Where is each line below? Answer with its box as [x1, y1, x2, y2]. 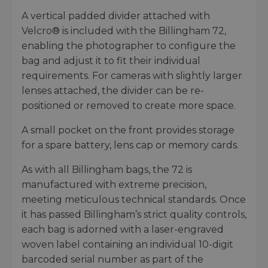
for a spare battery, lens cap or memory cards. [22, 139, 239, 151]
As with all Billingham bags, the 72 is [22, 164, 192, 176]
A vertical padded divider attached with [22, 10, 210, 22]
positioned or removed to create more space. [22, 100, 236, 112]
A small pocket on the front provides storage [22, 124, 234, 136]
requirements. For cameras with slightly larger [22, 70, 242, 82]
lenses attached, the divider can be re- [22, 85, 204, 97]
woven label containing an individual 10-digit [22, 239, 233, 251]
